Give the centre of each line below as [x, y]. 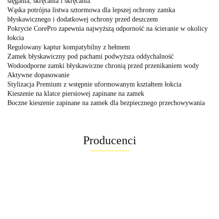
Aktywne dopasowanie [38, 75]
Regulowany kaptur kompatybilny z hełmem [69, 47]
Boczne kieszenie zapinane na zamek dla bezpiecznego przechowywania [106, 103]
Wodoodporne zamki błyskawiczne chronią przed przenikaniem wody [103, 66]
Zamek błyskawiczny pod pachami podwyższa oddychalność [90, 56]
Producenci [109, 140]
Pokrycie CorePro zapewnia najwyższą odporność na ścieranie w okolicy [108, 28]
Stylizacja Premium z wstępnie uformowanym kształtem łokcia [94, 84]
